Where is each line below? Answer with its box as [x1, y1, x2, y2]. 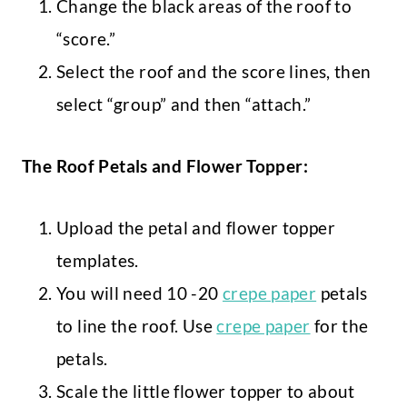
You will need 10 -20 [56, 283, 223, 304]
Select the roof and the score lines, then [56, 61, 372, 83]
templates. [56, 250, 144, 272]
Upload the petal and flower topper [56, 217, 335, 239]
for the [310, 315, 369, 337]
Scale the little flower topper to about [56, 381, 355, 402]
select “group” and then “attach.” [56, 94, 315, 115]
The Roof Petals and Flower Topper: [22, 155, 308, 177]
